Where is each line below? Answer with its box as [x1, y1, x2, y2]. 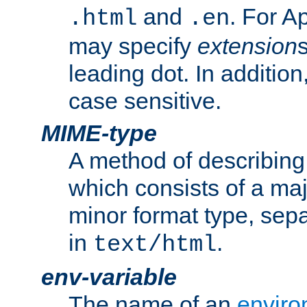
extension [197, 33, 297, 60]
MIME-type [41, 120, 157, 147]
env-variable [41, 264, 177, 291]
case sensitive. [69, 88, 221, 114]
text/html [93, 232, 217, 258]
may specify [69, 33, 197, 60]
